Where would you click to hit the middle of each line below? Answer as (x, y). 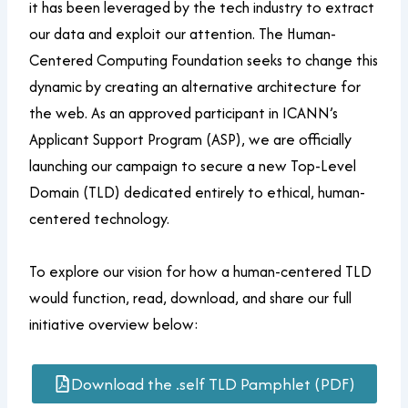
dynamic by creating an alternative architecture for (195, 87)
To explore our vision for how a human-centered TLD (201, 272)
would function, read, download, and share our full (191, 298)
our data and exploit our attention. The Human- (183, 34)
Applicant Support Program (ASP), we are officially (191, 140)
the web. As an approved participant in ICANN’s (184, 113)
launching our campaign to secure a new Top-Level (193, 166)
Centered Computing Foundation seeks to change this (204, 61)
